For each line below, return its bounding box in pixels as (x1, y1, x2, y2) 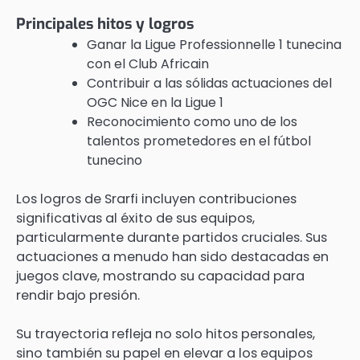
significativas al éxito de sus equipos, (16, 209, 255, 227)
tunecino (87, 151, 142, 170)
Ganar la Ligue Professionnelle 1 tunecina (87, 35, 342, 54)
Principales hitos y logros (16, 14, 194, 34)
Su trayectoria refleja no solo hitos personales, (16, 325, 315, 344)
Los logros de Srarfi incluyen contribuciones (16, 190, 297, 208)
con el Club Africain (87, 55, 209, 73)
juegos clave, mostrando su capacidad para (16, 267, 305, 285)
